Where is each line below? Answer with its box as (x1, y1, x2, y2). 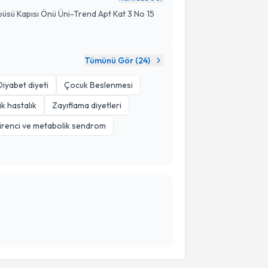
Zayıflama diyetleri (52, 100, 121, 111)
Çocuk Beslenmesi (64, 80, 133, 90)
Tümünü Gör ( (84, 55, 138, 66)
